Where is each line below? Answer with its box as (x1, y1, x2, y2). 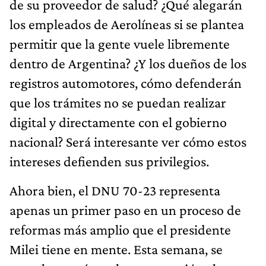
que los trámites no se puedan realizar (9, 94, 226, 110)
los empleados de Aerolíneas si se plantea (9, 15, 244, 32)
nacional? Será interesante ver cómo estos (9, 133, 246, 150)
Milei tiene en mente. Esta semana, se (9, 240, 223, 257)
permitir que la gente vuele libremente (9, 35, 230, 52)
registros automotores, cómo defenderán (9, 74, 242, 91)
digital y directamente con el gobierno (9, 113, 227, 130)
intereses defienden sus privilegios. (9, 153, 209, 169)
